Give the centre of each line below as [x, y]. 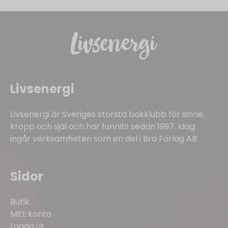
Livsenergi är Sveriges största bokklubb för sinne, [107, 115]
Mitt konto [31, 214]
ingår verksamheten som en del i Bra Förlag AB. [104, 139]
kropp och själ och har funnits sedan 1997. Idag [103, 127]
